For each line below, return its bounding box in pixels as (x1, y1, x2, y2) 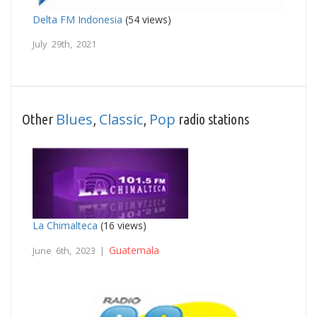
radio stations (175, 110, 249, 127)
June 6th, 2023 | (33, 243, 109, 257)
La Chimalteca (33, 218, 98, 232)
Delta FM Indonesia (33, 12, 122, 26)
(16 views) (98, 218, 146, 232)
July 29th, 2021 (33, 37, 96, 50)
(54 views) (122, 12, 171, 26)
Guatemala (109, 243, 159, 257)
